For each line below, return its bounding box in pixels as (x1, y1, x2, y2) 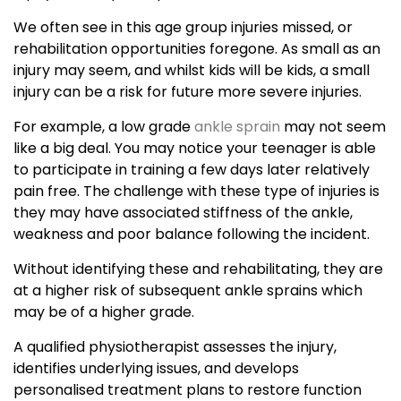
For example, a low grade (13, 116, 194, 138)
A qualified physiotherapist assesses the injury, (13, 337, 337, 358)
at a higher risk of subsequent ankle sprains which (13, 280, 363, 302)
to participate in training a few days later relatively (13, 159, 370, 181)
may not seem (280, 116, 386, 138)
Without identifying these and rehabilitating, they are (13, 259, 383, 280)
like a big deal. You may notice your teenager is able (13, 138, 376, 159)
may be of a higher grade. (13, 302, 198, 323)
